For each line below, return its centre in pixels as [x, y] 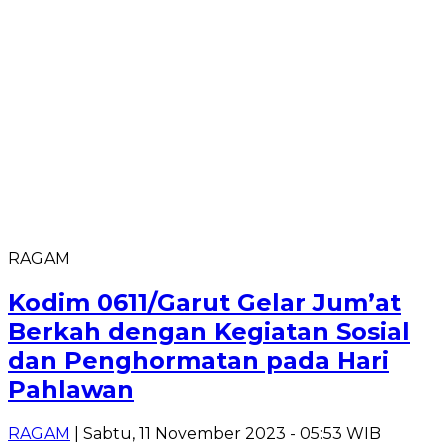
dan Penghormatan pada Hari [198, 360]
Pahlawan [71, 389]
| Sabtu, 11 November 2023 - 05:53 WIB [225, 433]
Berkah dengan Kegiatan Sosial [209, 331]
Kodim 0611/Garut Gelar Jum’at [204, 302]
